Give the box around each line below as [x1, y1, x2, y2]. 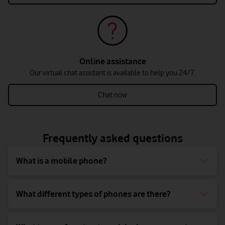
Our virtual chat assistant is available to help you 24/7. [29, 68, 196, 78]
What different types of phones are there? [16, 189, 170, 199]
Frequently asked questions [42, 131, 183, 145]
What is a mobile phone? [16, 156, 106, 166]
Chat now [98, 90, 127, 100]
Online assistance [79, 56, 146, 67]
